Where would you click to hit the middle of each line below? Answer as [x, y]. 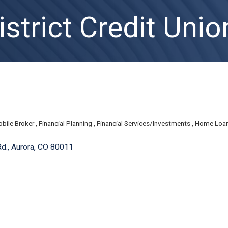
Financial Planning [66, 124]
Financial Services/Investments [144, 124]
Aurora [23, 147]
